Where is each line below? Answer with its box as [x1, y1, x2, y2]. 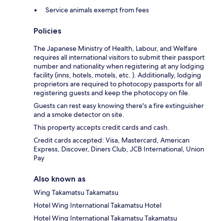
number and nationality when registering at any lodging [34, 62, 204, 71]
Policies [34, 26, 61, 36]
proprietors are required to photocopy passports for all [34, 79, 202, 89]
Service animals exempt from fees [45, 5, 149, 15]
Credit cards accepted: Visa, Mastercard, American [34, 136, 189, 145]
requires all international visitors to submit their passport [34, 53, 205, 62]
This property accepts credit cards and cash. [34, 123, 169, 132]
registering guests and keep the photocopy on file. [34, 88, 190, 98]
